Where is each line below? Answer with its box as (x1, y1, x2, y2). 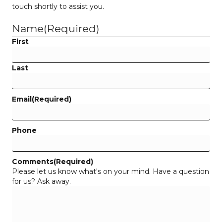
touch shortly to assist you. (12, 1, 104, 11)
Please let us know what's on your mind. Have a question (12, 166, 209, 176)
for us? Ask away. (12, 176, 71, 186)
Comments (12, 157, 54, 166)
